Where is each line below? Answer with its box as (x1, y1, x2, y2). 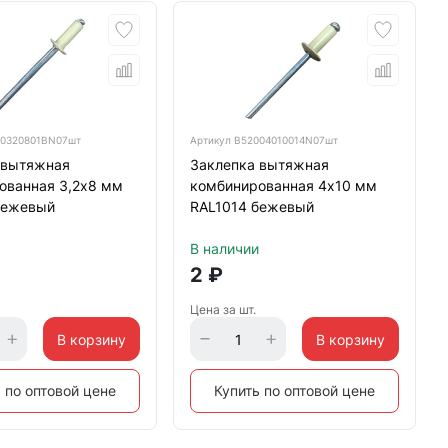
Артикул (189, 134, 234, 146)
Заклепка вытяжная (189, 156, 329, 173)
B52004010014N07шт (233, 134, 338, 146)
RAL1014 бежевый (189, 198, 314, 215)
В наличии (189, 240, 259, 257)
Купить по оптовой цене (213, 382, 375, 399)
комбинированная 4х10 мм (189, 177, 377, 194)
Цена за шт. (189, 302, 256, 317)
